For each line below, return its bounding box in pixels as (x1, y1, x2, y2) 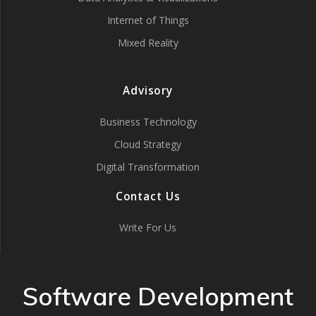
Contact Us (115, 189, 181, 204)
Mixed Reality (117, 36, 178, 49)
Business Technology (99, 115, 197, 128)
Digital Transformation (96, 160, 200, 174)
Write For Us (119, 221, 176, 234)
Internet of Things (107, 13, 189, 27)
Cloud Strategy (114, 138, 181, 151)
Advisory (123, 83, 173, 98)
